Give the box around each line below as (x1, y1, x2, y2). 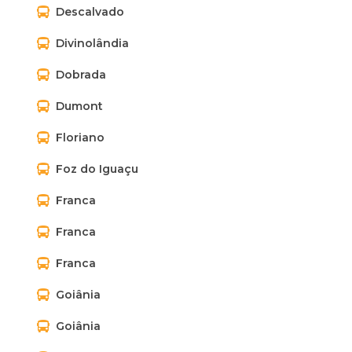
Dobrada (56, 68, 106, 82)
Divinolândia (56, 36, 129, 50)
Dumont (56, 99, 103, 113)
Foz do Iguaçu (56, 162, 138, 176)
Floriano (56, 130, 104, 145)
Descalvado (56, 5, 124, 19)
